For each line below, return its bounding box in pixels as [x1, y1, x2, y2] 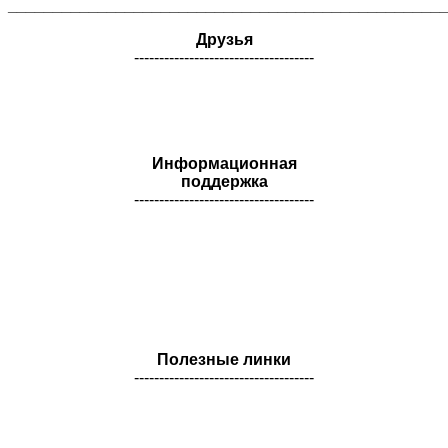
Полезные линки [157, 351, 291, 369]
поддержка [180, 173, 268, 191]
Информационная [151, 155, 297, 173]
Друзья [195, 31, 253, 49]
